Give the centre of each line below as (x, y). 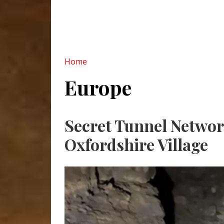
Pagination (95, 110)
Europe (98, 87)
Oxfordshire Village (136, 144)
